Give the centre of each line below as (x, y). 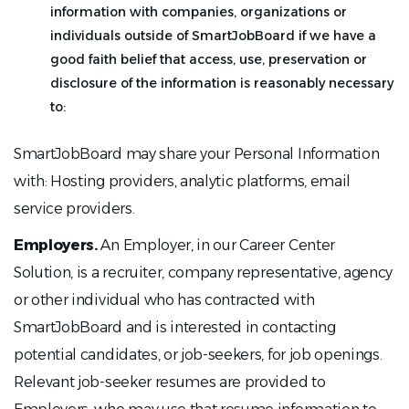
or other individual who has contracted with (164, 300)
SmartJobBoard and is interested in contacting (175, 327)
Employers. (56, 245)
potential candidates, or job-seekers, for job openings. (198, 355)
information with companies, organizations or (199, 12)
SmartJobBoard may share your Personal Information (197, 154)
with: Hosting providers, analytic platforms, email (182, 181)
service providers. (74, 209)
